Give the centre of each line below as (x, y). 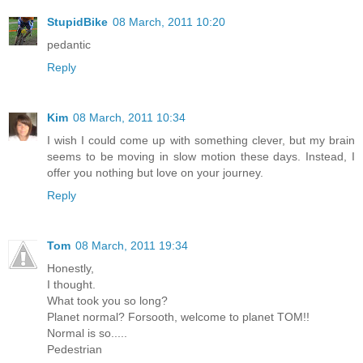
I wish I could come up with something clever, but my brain (201, 140)
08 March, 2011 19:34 (132, 245)
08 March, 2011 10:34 (129, 117)
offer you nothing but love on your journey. (155, 172)
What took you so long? (107, 300)
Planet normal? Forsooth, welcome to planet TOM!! (178, 316)
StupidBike (77, 21)
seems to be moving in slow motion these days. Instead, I (201, 156)
